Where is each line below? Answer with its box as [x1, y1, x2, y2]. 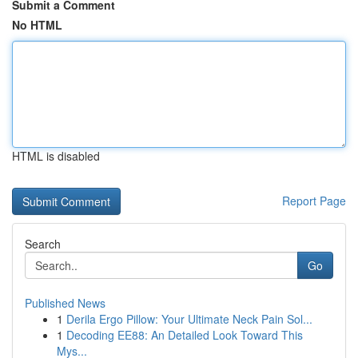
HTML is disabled [12, 148, 100, 164]
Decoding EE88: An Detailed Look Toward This [66, 327, 303, 343]
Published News [25, 295, 105, 311]
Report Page [282, 193, 346, 209]
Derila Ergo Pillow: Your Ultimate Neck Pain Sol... [66, 311, 312, 327]
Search [25, 236, 61, 252]
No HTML [12, 17, 62, 33]
